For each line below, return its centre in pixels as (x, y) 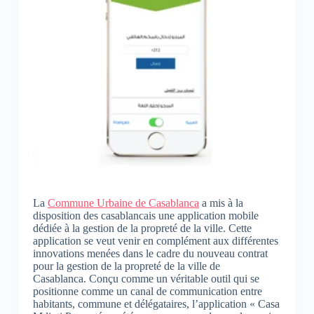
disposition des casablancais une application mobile (145, 215)
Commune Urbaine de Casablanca (123, 203)
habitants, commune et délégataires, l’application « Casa (156, 303)
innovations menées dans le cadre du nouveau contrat (150, 253)
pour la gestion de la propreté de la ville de (126, 266)
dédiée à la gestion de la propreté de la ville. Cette (142, 228)
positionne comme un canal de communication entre (147, 291)
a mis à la (221, 203)
